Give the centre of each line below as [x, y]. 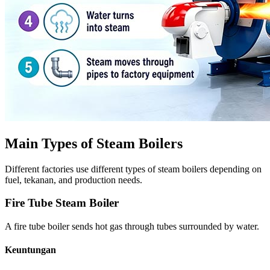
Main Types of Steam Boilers [94, 143]
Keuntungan [30, 250]
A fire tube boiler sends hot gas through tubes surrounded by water [131, 227]
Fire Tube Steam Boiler [62, 203]
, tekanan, [39, 180]
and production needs [99, 180]
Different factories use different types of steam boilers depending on [133, 169]
